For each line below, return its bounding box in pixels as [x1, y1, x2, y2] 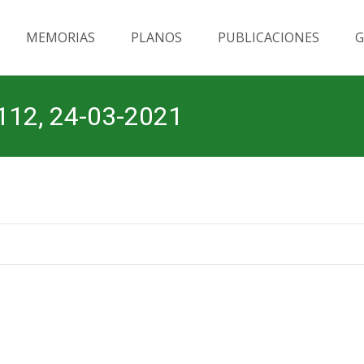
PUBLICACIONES [218, 28, 319, 46]
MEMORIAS [26, 28, 95, 46]
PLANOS [131, 28, 182, 46]
